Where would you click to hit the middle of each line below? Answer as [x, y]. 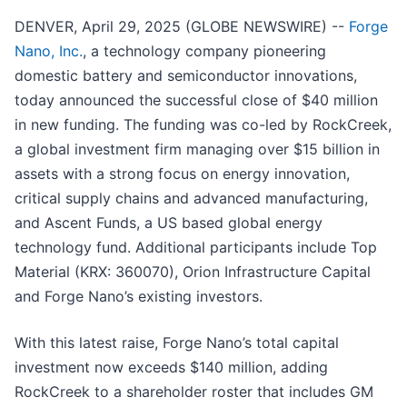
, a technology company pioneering [204, 51]
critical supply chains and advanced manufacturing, [191, 199]
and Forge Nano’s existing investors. [139, 297]
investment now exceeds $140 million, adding [171, 367]
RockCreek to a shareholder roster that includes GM [194, 392]
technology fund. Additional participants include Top [196, 248]
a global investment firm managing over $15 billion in [197, 149]
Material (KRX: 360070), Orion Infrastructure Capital [193, 272]
